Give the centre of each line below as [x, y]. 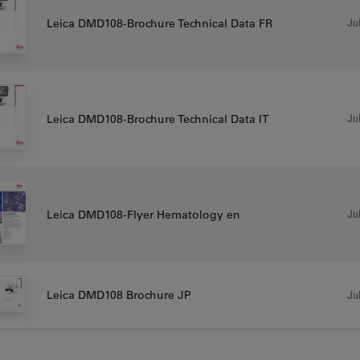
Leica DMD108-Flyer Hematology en [143, 214]
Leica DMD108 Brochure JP [119, 295]
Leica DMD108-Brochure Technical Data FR [159, 23]
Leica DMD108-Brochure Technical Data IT [157, 119]
